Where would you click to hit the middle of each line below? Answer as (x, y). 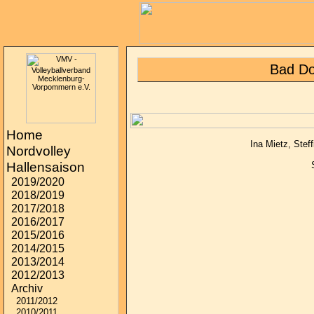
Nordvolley (39, 151)
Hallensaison (46, 167)
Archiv (27, 288)
